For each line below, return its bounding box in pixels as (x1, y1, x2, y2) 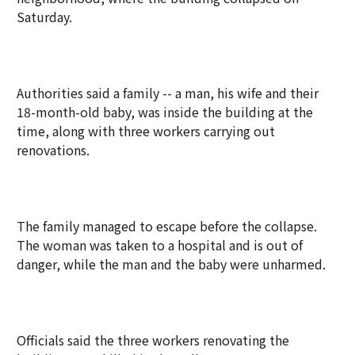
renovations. (17, 140, 90, 159)
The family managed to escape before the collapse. (17, 216, 317, 235)
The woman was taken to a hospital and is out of (17, 235, 303, 254)
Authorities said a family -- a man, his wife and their (17, 83, 319, 102)
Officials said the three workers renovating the (17, 330, 289, 349)
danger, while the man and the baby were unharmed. (17, 254, 326, 273)
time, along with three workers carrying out (17, 121, 275, 140)
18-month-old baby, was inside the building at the (17, 102, 313, 121)
